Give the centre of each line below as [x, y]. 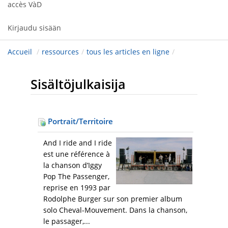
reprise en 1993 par [77, 188]
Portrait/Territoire [79, 121]
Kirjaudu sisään [34, 28]
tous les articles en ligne [128, 52]
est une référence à [77, 154]
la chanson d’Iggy [73, 165]
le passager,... [67, 221]
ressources [60, 52]
